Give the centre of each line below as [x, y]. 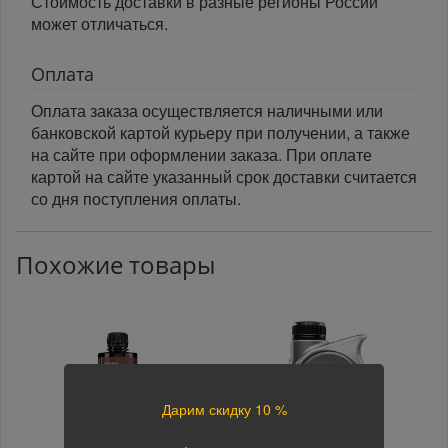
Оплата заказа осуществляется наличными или [207, 111]
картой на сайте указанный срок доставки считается [224, 177]
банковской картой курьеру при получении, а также [220, 133]
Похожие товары [115, 265]
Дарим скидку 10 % [224, 409]
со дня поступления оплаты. [136, 199]
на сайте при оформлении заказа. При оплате [201, 155]
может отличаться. [99, 24]
